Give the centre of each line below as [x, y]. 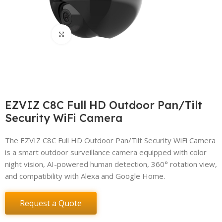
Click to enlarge [96, 34]
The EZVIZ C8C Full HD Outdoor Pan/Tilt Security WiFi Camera [111, 140]
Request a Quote [51, 203]
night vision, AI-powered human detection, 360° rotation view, [111, 164]
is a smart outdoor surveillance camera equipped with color [106, 152]
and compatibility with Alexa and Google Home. [85, 176]
